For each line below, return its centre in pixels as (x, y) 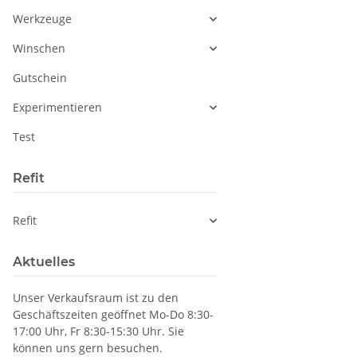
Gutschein (40, 78)
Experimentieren (57, 108)
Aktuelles (44, 262)
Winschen (39, 49)
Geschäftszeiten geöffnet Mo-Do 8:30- (113, 315)
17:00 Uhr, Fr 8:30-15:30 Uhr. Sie (98, 331)
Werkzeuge (42, 19)
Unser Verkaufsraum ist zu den (96, 298)
